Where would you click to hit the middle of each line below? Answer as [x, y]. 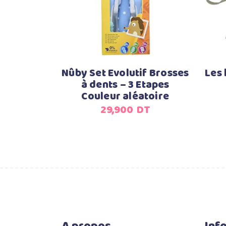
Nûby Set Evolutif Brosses [125, 73]
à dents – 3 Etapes [125, 85]
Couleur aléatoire [125, 97]
